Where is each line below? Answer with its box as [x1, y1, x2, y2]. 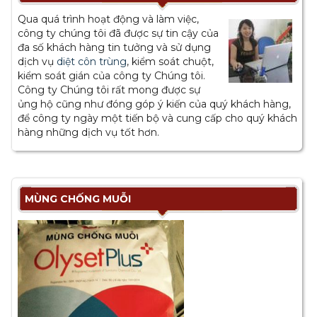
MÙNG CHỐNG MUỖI [25, 192, 131, 205]
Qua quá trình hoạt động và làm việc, [18, 13, 199, 25]
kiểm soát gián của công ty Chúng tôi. [18, 69, 205, 82]
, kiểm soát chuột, [127, 55, 214, 68]
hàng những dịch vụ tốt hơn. [18, 126, 159, 139]
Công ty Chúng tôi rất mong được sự [18, 83, 200, 96]
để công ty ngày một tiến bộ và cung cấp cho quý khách [18, 112, 297, 125]
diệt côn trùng [57, 55, 127, 68]
